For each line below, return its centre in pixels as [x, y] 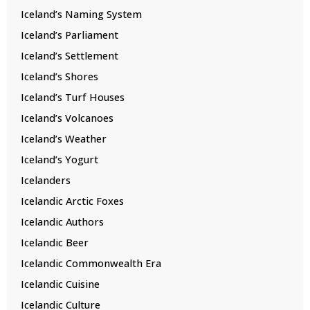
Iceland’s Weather [64, 139]
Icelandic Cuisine [60, 284]
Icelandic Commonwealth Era [91, 263]
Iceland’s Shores [60, 76]
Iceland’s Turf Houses [73, 97]
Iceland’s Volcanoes [67, 118]
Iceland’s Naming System [81, 14]
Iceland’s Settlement [70, 56]
